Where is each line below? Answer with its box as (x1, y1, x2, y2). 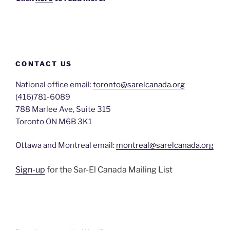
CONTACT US (15, 60, 72, 68)
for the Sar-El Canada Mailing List (45, 164, 172, 175)
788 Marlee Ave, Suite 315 (15, 104, 111, 114)
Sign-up (15, 164, 45, 175)
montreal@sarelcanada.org (116, 141, 214, 150)
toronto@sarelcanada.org (93, 80, 185, 89)
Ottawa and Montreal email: (15, 141, 116, 150)
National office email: (15, 80, 93, 89)
